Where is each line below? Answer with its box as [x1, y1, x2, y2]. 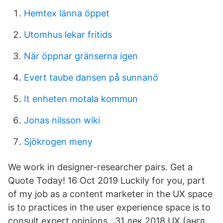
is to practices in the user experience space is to [8, 202, 211, 213]
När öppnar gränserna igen [24, 51, 138, 61]
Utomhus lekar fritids [24, 29, 112, 40]
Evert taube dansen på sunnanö [24, 72, 158, 83]
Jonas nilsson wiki [24, 115, 100, 125]
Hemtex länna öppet [24, 8, 110, 18]
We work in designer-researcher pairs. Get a [8, 162, 193, 172]
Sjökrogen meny [24, 136, 93, 147]
